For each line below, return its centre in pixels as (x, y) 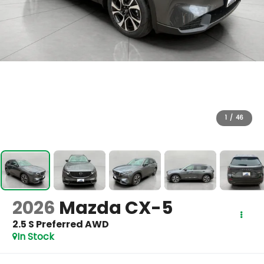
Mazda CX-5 (116, 208)
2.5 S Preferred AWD (61, 225)
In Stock (36, 237)
